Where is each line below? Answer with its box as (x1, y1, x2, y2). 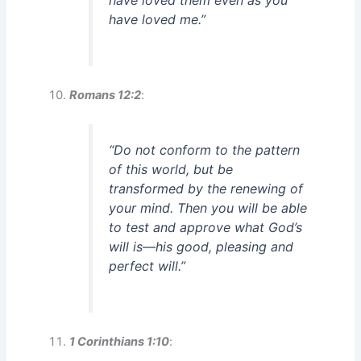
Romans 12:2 (69, 87, 142, 102)
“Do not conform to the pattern (109, 142, 301, 159)
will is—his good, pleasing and (109, 239, 294, 255)
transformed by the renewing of (109, 180, 304, 197)
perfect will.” (109, 258, 186, 275)
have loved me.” (109, 11, 206, 28)
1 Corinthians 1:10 (69, 334, 170, 349)
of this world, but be (109, 161, 234, 178)
